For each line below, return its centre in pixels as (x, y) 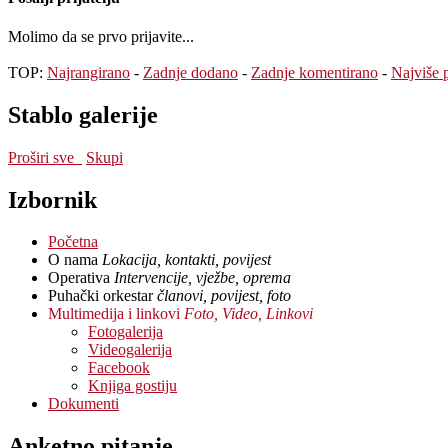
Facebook (119, 368)
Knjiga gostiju (132, 386)
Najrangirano (88, 72)
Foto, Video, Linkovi (248, 314)
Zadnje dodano (190, 72)
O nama (75, 260)
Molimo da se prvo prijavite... (101, 36)
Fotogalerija (125, 332)
